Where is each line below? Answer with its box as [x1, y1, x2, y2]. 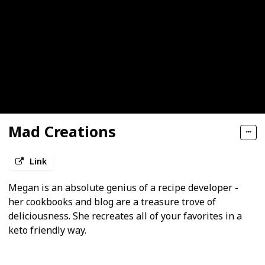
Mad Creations [8, 121, 116, 142]
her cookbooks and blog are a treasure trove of [8, 195, 216, 209]
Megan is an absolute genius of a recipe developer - [8, 181, 238, 195]
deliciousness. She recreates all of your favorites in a [8, 209, 242, 223]
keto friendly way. [8, 224, 86, 237]
